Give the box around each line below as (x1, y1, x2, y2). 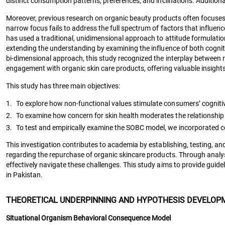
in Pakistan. (6, 170, 43, 179)
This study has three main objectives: (6, 81, 121, 90)
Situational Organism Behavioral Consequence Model (6, 213, 171, 222)
